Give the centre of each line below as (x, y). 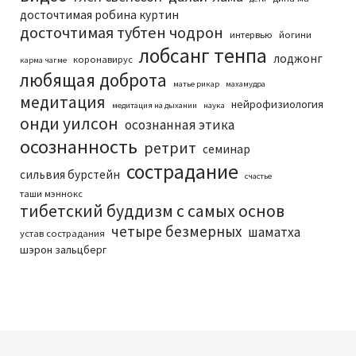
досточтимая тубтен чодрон (122, 33)
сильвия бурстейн (70, 174)
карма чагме (43, 60)
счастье (258, 176)
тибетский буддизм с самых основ (152, 211)
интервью (251, 35)
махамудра (246, 84)
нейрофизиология (277, 104)
